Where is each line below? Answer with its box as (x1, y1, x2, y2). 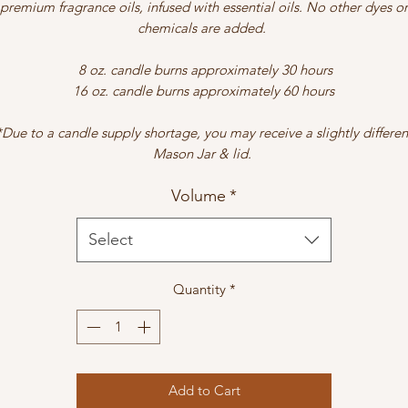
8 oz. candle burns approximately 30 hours (78, 60, 332, 78)
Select (88, 229, 133, 250)
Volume (171, 185, 226, 206)
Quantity (172, 280, 226, 298)
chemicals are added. (138, 18, 270, 36)
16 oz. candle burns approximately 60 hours (73, 81, 334, 99)
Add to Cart (168, 382, 240, 400)
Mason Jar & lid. (152, 144, 255, 162)
